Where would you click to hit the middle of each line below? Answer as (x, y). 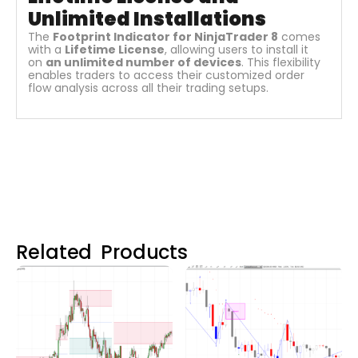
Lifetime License (115, 49)
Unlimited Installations (147, 18)
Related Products (102, 252)
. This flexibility (281, 62)
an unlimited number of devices (143, 62)
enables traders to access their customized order (166, 75)
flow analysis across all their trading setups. (148, 88)
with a (46, 49)
